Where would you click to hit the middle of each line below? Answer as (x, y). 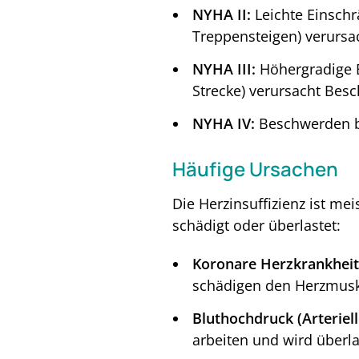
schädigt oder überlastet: (256, 226)
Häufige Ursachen (255, 169)
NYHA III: (224, 69)
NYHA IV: (224, 124)
